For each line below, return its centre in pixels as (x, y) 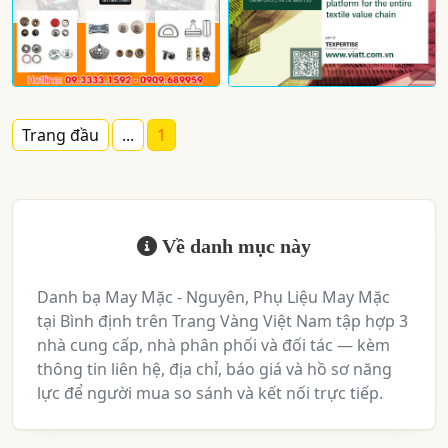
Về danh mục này (234, 245)
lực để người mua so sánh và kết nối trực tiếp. (210, 392)
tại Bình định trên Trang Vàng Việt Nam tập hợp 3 (222, 320)
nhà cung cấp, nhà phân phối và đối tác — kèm (213, 344)
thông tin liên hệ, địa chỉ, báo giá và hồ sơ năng (214, 368)
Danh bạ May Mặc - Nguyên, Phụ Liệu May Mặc (213, 296)
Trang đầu (60, 134)
